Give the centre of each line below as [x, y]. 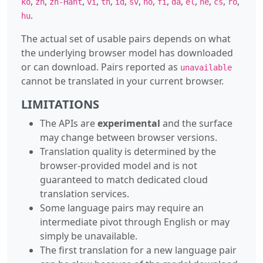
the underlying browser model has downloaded [127, 53]
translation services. [85, 193]
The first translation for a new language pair [138, 250]
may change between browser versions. [129, 137]
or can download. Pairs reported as [101, 67]
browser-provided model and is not [119, 165]
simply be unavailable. [89, 236]
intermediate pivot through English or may [135, 222]
